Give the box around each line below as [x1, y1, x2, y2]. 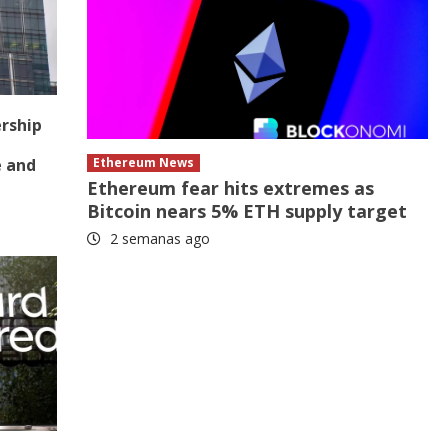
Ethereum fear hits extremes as [87, 176, 375, 201]
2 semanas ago [106, 229, 211, 249]
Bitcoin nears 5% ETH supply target [87, 199, 408, 224]
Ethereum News [93, 154, 195, 172]
